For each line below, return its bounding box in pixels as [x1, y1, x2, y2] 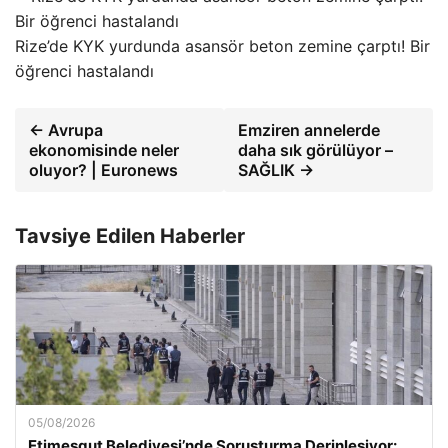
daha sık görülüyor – [238, 140, 393, 161]
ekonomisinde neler [29, 140, 179, 161]
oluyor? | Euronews [29, 160, 178, 181]
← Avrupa [29, 120, 103, 141]
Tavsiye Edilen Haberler [15, 224, 245, 249]
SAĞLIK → [238, 160, 314, 181]
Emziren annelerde [238, 120, 380, 141]
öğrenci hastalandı [15, 61, 154, 82]
